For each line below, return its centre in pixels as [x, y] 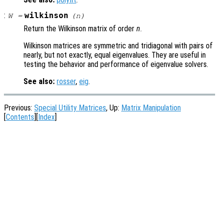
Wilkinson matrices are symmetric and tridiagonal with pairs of [118, 46]
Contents [20, 117]
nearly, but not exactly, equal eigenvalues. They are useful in [115, 55]
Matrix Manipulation [151, 108]
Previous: [19, 108]
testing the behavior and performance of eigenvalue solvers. [116, 65]
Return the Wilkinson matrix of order [80, 29]
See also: [39, 82]
